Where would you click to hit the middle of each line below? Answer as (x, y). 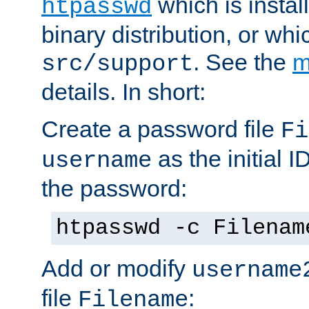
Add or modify (117, 268)
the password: (114, 188)
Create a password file (161, 129)
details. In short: (123, 91)
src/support (117, 64)
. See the (243, 62)
